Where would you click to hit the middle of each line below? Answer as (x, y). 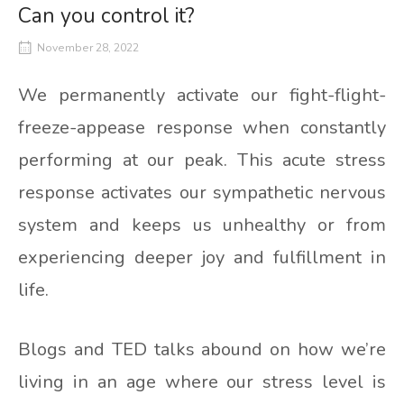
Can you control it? (106, 16)
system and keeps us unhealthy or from (202, 225)
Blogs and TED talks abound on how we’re (202, 350)
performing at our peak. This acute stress (202, 161)
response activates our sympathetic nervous (202, 193)
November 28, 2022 (88, 48)
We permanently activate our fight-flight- (202, 96)
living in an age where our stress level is (202, 382)
